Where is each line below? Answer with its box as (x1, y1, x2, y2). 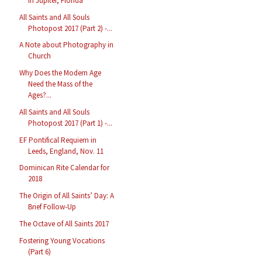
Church (28, 51, 51, 61)
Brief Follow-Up (28, 202, 77, 212)
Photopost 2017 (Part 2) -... (28, 23, 113, 33)
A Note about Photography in (19, 40, 114, 50)
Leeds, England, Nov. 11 (28, 146, 104, 156)
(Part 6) (28, 246, 51, 257)
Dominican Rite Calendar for (19, 163, 110, 173)
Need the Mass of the (28, 79, 93, 89)
